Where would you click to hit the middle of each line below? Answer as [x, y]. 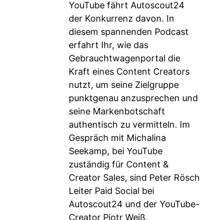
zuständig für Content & [119, 164]
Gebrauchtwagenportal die [124, 58]
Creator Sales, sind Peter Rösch [134, 178]
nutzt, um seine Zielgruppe [124, 85]
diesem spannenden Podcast [129, 32]
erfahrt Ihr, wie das [109, 45]
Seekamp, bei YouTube [116, 151]
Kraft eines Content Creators [129, 71]
